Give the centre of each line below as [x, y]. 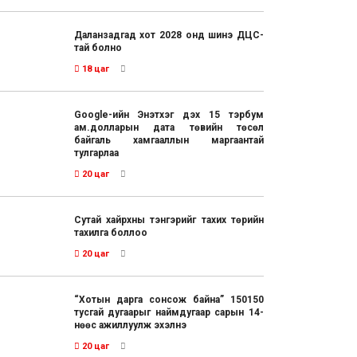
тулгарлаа [96, 153]
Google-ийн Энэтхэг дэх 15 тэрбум [169, 115]
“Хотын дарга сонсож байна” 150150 [169, 300]
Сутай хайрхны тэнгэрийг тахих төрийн [169, 220]
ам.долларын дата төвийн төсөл [169, 128]
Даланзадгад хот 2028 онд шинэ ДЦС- [169, 35]
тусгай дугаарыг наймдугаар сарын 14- [169, 313]
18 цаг [94, 69]
